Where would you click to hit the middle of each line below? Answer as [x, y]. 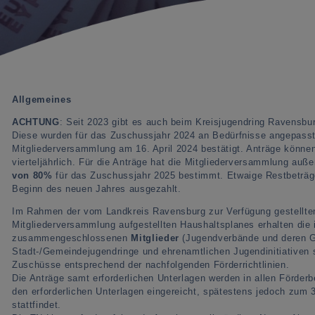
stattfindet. [37, 305]
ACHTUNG [36, 122]
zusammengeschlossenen [72, 238]
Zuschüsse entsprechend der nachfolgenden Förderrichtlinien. [151, 265]
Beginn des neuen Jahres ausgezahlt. [97, 189]
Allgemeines [42, 100]
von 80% [32, 176]
